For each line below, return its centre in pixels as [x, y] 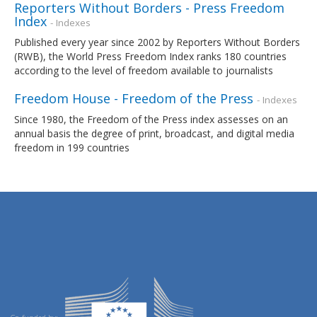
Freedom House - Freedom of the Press [134, 98]
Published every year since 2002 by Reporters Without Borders [157, 42]
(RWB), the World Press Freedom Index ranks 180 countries [150, 56]
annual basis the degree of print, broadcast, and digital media [154, 133]
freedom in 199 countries [72, 147]
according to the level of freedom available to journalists [144, 70]
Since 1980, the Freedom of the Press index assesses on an [151, 119]
